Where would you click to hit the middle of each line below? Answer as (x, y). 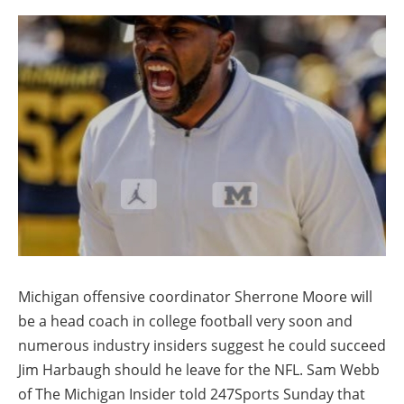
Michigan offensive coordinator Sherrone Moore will (195, 296)
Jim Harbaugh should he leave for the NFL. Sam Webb (199, 369)
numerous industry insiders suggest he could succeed (202, 345)
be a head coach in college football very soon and (185, 321)
